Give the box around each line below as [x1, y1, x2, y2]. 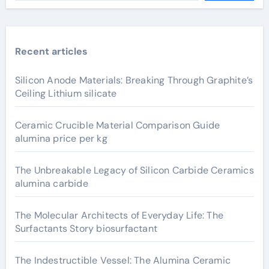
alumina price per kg [14, 132, 107, 145]
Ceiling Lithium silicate [14, 87, 117, 100]
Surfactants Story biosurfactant [14, 222, 157, 235]
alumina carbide [14, 177, 88, 190]
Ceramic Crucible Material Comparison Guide [14, 119, 220, 132]
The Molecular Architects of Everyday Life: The [14, 209, 223, 222]
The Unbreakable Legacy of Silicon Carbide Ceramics [14, 164, 254, 177]
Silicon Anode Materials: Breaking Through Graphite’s [14, 74, 253, 87]
